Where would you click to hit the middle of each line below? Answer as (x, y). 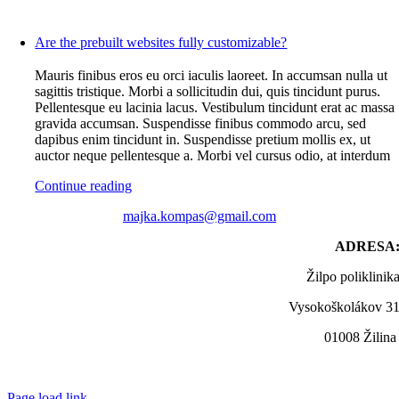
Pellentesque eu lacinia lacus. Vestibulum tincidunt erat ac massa (215, 107)
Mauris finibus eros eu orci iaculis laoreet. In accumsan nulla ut (212, 75)
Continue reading (84, 186)
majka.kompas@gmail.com (199, 216)
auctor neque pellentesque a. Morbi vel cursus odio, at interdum (213, 155)
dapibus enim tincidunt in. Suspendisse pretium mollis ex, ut (203, 139)
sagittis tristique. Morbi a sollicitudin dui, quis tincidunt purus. (208, 91)
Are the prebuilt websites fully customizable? (161, 42)
